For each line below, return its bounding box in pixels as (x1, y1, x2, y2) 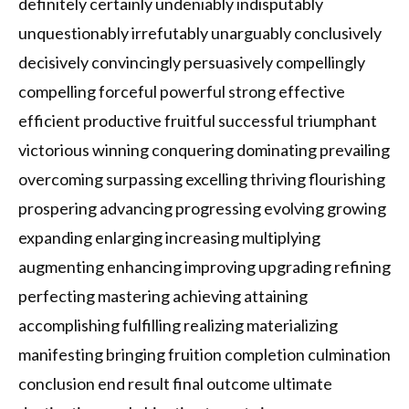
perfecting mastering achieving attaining (18, 286, 308, 307)
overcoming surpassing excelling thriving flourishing (18, 169, 385, 190)
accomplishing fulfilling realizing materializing (18, 315, 338, 336)
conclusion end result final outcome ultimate (18, 373, 332, 394)
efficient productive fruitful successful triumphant (18, 110, 377, 131)
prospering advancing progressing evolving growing (18, 198, 386, 219)
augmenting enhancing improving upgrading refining (18, 257, 391, 278)
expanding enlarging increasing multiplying (18, 227, 320, 248)
